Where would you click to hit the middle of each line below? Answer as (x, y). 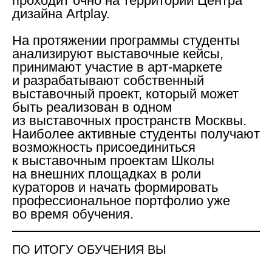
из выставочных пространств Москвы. (129, 120)
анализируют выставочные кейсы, (118, 53)
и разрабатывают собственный (108, 80)
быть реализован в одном (92, 107)
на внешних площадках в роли (107, 174)
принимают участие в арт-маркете (117, 67)
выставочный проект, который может (125, 93)
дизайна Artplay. (61, 13)
